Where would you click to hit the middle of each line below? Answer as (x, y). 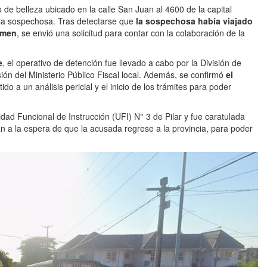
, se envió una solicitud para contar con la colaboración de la (131, 33)
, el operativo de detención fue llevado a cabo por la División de (122, 63)
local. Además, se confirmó (174, 75)
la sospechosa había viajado (194, 21)
